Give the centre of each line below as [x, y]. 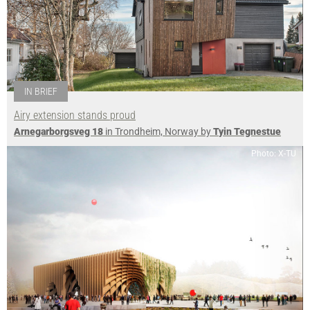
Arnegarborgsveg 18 [58, 131]
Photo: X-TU [274, 153]
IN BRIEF [41, 91]
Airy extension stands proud [75, 115]
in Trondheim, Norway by [158, 131]
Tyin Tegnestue [247, 131]
